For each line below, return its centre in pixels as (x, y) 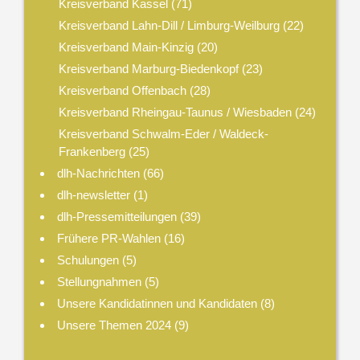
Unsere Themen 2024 (115, 325)
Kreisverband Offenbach (122, 90)
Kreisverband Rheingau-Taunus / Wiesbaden (175, 112)
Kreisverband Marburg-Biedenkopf (148, 68)
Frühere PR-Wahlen (109, 238)
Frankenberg (92, 151)
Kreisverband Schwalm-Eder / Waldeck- (163, 133)
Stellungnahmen (100, 281)
